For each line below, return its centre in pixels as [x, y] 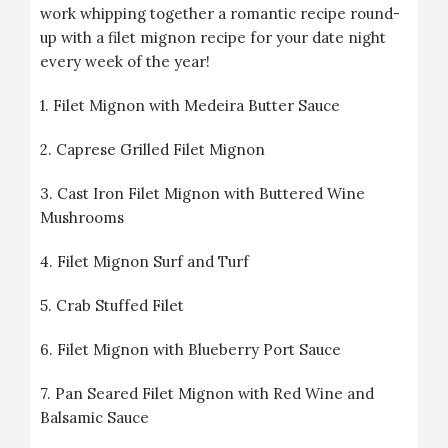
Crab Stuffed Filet [120, 305]
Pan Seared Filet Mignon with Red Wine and [214, 393]
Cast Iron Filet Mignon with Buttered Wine [211, 193]
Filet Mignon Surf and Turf [153, 261]
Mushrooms [82, 217]
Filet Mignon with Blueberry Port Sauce [199, 349]
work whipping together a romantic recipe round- [220, 13]
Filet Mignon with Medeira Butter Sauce [196, 105]
